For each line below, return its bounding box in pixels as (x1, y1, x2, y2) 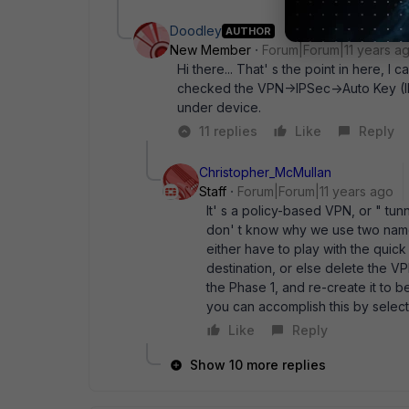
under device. (177, 100, 261, 115)
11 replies (199, 123, 257, 139)
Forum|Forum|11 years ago (237, 184, 393, 199)
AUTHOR (225, 24, 271, 37)
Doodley (170, 23, 222, 38)
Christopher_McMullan (199, 164, 331, 180)
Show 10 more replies (190, 357, 326, 372)
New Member (170, 42, 251, 58)
